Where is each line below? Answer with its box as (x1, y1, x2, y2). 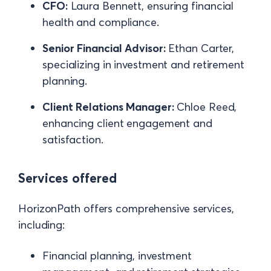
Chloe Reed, (174, 99, 237, 114)
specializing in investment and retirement (42, 57, 244, 71)
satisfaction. (42, 132, 103, 146)
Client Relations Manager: (42, 99, 174, 114)
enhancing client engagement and (42, 116, 212, 130)
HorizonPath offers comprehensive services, (18, 201, 234, 216)
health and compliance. (42, 15, 159, 29)
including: (18, 218, 65, 232)
